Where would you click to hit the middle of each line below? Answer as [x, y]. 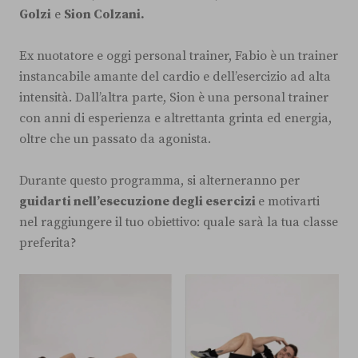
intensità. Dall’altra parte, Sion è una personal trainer [174, 98]
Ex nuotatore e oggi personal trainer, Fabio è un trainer [179, 56]
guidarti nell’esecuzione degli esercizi [139, 202]
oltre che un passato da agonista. [117, 139]
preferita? [48, 243]
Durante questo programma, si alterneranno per [159, 181]
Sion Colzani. [104, 15]
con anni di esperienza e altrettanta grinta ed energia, [175, 119]
